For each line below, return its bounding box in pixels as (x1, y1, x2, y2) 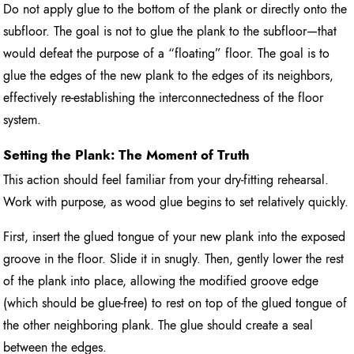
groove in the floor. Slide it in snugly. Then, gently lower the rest (3, 250, 345, 269)
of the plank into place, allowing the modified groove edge (3, 272, 319, 291)
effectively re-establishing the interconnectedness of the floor (3, 88, 324, 107)
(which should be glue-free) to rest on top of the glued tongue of (3, 294, 348, 313)
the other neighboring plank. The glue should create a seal (3, 316, 314, 335)
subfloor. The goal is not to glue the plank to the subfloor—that (3, 22, 337, 41)
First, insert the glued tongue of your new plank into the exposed (3, 228, 346, 247)
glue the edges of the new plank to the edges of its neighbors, (3, 66, 334, 85)
